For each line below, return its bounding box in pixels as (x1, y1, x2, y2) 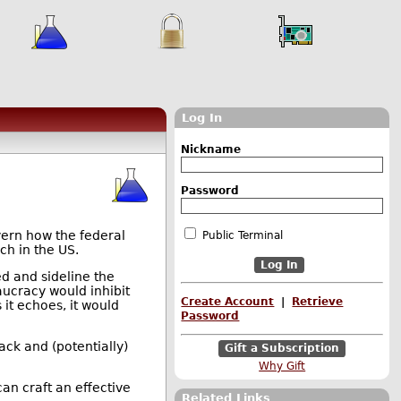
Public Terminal (202, 228, 284, 242)
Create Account (181, 295, 275, 309)
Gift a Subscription (225, 342, 340, 355)
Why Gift (259, 359, 306, 372)
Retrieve (292, 295, 344, 309)
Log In (182, 111, 222, 125)
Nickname (181, 142, 242, 156)
